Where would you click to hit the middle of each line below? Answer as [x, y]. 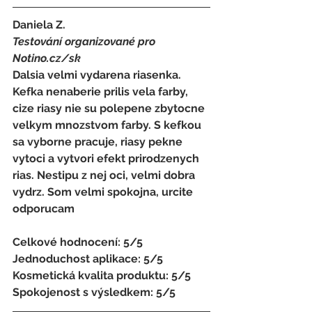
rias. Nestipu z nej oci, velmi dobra [105, 175]
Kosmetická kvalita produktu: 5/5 [103, 275]
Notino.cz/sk [48, 58]
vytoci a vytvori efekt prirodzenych [107, 158]
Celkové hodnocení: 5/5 [79, 242]
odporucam [44, 208]
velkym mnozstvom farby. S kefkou [108, 125]
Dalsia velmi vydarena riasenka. [98, 75]
